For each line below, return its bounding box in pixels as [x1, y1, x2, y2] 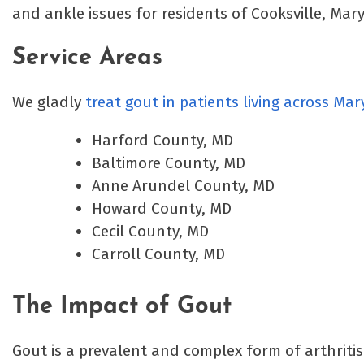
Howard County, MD [91, 199, 232, 219]
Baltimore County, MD [91, 154, 245, 173]
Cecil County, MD [91, 222, 209, 241]
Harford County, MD [91, 131, 233, 150]
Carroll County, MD [91, 245, 225, 264]
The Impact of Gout [12, 295, 232, 319]
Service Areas [12, 45, 162, 70]
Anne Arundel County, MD [91, 176, 275, 196]
